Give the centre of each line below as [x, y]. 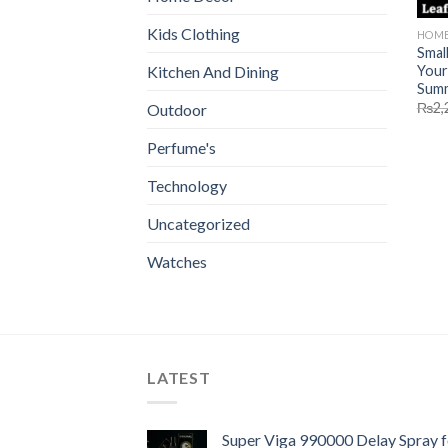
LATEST [179, 378]
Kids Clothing [193, 34]
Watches [177, 262]
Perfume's [181, 148]
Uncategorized [198, 224]
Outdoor [177, 110]
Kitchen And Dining [213, 72]
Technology [187, 186]
